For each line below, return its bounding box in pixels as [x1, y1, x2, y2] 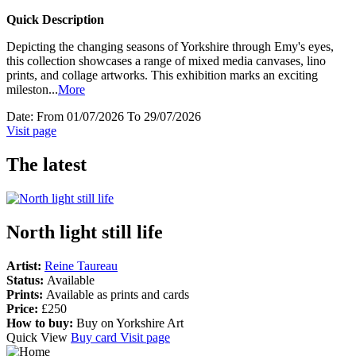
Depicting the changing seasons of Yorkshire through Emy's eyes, [6, 40, 334, 54]
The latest [6, 154, 87, 175]
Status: [6, 273, 47, 287]
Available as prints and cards [46, 287, 189, 301]
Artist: [6, 258, 44, 273]
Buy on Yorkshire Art [73, 315, 184, 330]
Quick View [6, 330, 71, 344]
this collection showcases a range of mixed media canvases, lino [6, 54, 326, 68]
